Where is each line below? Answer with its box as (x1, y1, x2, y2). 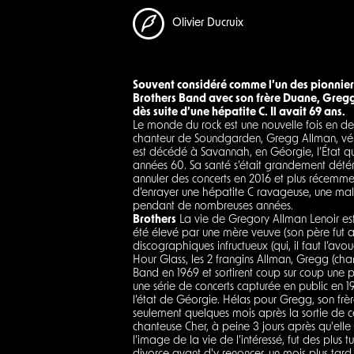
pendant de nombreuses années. (133, 200, 293, 213)
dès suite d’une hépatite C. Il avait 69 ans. (133, 106, 345, 119)
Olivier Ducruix (172, 17, 243, 30)
